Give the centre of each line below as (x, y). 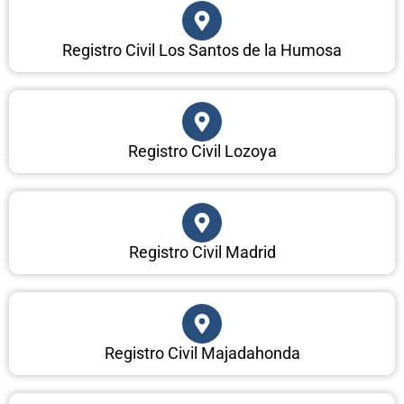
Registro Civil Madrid (202, 252)
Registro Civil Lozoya (202, 151)
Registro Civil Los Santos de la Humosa (202, 50)
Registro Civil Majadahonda (202, 353)
